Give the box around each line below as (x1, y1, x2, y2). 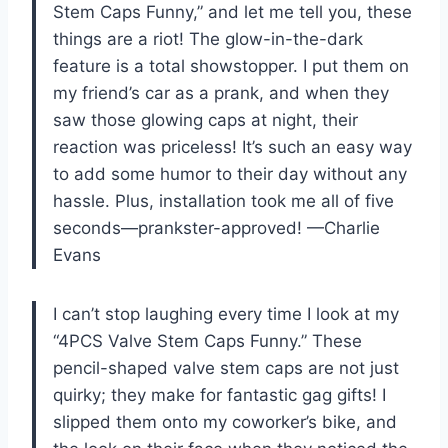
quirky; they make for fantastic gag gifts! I (53, 384, 386, 405)
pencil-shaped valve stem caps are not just (53, 357, 399, 378)
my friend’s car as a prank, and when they (53, 82, 389, 103)
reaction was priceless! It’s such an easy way (53, 136, 412, 157)
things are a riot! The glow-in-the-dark (53, 28, 363, 49)
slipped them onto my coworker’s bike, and (53, 411, 397, 432)
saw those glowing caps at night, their (53, 109, 358, 130)
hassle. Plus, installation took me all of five (53, 190, 394, 211)
